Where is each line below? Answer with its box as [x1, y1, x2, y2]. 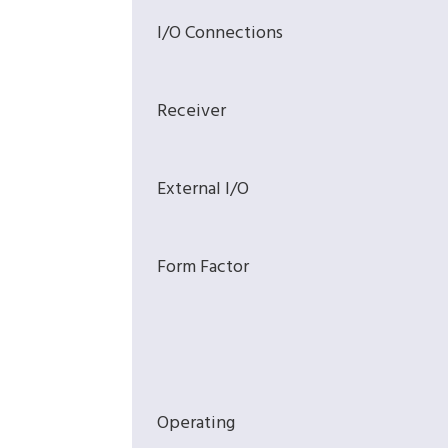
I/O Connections [157, 19, 283, 49]
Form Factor [157, 253, 249, 283]
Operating [157, 409, 235, 439]
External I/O [157, 175, 249, 205]
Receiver [157, 97, 226, 127]
